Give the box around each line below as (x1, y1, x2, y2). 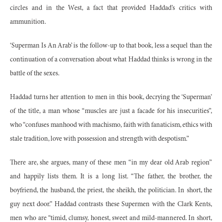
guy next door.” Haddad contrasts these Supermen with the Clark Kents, (10, 201, 212, 209)
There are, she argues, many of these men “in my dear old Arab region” (10, 160, 212, 167)
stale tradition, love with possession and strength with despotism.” (10, 136, 189, 143)
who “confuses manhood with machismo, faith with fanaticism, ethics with (10, 122, 212, 129)
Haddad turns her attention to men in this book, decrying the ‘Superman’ (10, 94, 212, 102)
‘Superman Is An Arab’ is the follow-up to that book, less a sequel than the (10, 43, 212, 50)
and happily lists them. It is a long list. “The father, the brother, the (10, 173, 212, 181)
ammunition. (10, 19, 46, 26)
